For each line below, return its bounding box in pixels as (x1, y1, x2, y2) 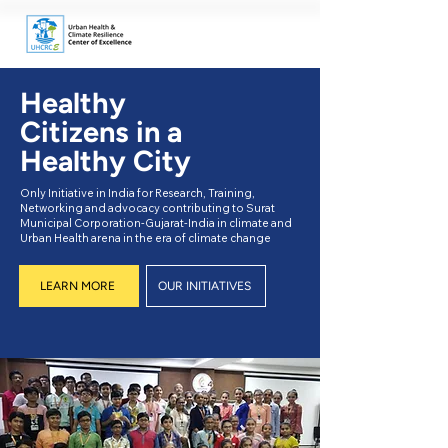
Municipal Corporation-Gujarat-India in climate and (20, 216, 292, 230)
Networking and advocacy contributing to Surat (20, 201, 275, 215)
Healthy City (20, 143, 191, 178)
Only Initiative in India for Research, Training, (20, 186, 255, 200)
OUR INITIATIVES (157, 279, 251, 293)
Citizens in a (20, 114, 182, 149)
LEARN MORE (39, 279, 115, 293)
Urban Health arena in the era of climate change (20, 231, 271, 245)
